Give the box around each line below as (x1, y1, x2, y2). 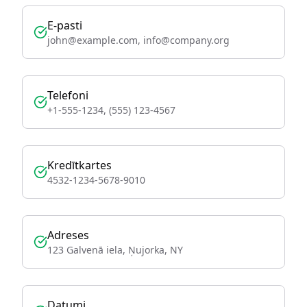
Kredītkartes (47, 158, 112, 173)
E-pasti (47, 18, 82, 33)
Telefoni (47, 88, 88, 103)
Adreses (47, 228, 89, 243)
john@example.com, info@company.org (47, 34, 230, 47)
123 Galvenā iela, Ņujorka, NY (47, 243, 183, 256)
